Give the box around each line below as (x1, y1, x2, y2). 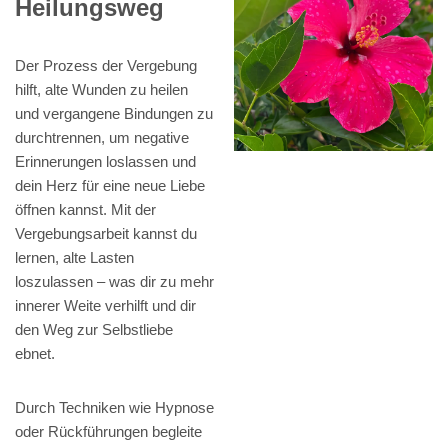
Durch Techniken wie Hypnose (15, 399, 214, 417)
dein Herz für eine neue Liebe (15, 177, 205, 195)
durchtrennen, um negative (15, 129, 189, 147)
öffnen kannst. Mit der (15, 201, 156, 219)
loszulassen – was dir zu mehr (15, 273, 214, 291)
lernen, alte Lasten (15, 249, 134, 267)
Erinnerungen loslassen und (15, 153, 196, 171)
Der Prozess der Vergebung (15, 57, 197, 75)
